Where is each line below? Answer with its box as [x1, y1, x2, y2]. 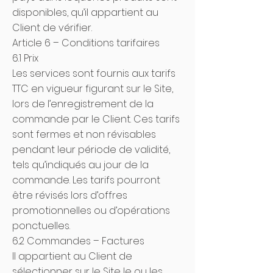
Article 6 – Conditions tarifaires [12, 36, 162, 50]
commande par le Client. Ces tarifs [12, 112, 180, 126]
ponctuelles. [12, 219, 70, 233]
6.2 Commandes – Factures [12, 234, 144, 248]
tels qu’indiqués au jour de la [12, 158, 149, 172]
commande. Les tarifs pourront [12, 173, 160, 187]
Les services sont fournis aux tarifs [12, 66, 175, 80]
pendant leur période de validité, [12, 143, 170, 157]
